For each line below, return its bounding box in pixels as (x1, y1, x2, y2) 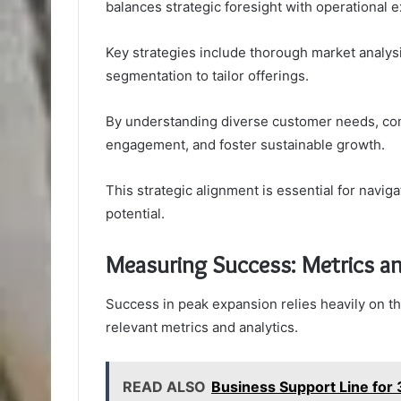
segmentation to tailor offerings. (106, 66, 309, 84)
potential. (106, 204, 165, 222)
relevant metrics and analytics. (106, 319, 298, 337)
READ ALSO (123, 378, 206, 397)
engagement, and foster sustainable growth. (106, 135, 385, 153)
